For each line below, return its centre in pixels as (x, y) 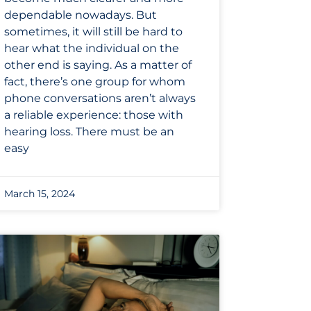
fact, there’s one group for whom (95, 82)
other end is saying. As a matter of (98, 65)
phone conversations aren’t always (100, 99)
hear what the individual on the (92, 49)
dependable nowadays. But (81, 15)
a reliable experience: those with (94, 115)
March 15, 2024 (40, 194)
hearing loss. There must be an (89, 132)
